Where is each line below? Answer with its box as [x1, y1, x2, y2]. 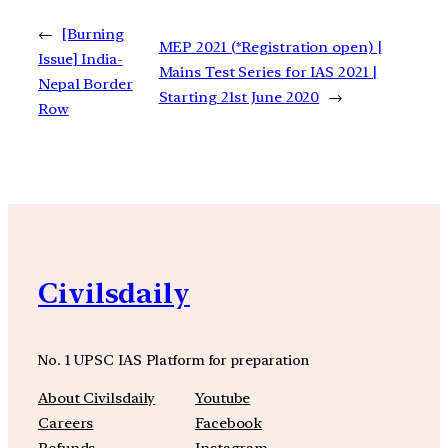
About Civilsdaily [38, 389, 156, 408]
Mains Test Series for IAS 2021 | [158, 62, 378, 81]
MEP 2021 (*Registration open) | [158, 37, 382, 56]
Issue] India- [38, 50, 123, 69]
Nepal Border [38, 75, 133, 94]
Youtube [195, 389, 251, 408]
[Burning [61, 25, 125, 44]
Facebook [195, 414, 263, 433]
